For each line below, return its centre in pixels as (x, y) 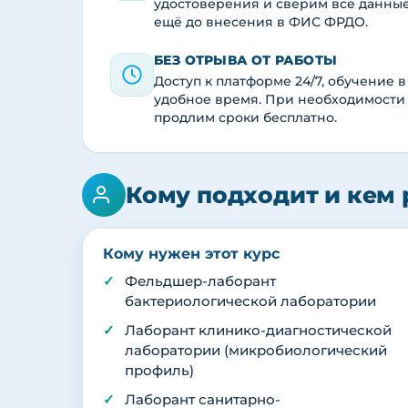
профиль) (159, 371)
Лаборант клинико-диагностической (258, 331)
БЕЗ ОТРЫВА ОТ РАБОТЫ (245, 61)
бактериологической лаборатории (250, 302)
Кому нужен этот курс (191, 254)
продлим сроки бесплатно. (245, 118)
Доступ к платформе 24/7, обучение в (280, 82)
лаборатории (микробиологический (256, 351)
